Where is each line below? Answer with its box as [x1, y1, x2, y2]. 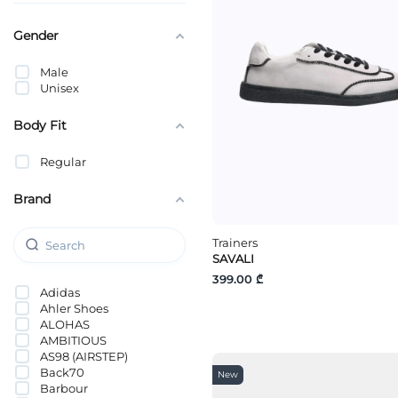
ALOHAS [40, 316, 90, 331]
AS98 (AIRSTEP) [40, 348, 128, 363]
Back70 [40, 364, 84, 379]
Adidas [40, 284, 80, 299]
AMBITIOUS [40, 332, 107, 347]
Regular [40, 154, 86, 169]
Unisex [40, 80, 79, 95]
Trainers [212, 235, 258, 251]
